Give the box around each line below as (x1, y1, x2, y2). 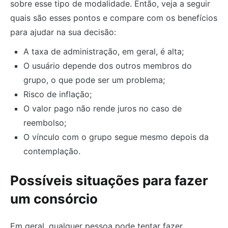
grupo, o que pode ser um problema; (23, 75, 165, 85)
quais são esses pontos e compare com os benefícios (10, 13, 217, 23)
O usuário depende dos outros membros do (23, 61, 192, 71)
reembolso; (23, 118, 66, 128)
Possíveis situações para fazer (10, 172, 208, 188)
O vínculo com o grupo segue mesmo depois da (23, 132, 209, 142)
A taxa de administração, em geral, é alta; (23, 46, 184, 57)
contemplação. (23, 146, 80, 157)
